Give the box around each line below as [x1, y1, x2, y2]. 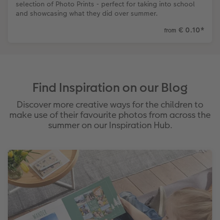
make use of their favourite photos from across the [9, 108, 211, 121]
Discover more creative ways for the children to [17, 98, 203, 110]
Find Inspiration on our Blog [32, 79, 188, 96]
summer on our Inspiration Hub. [48, 118, 172, 131]
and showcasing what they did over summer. [16, 8, 158, 18]
